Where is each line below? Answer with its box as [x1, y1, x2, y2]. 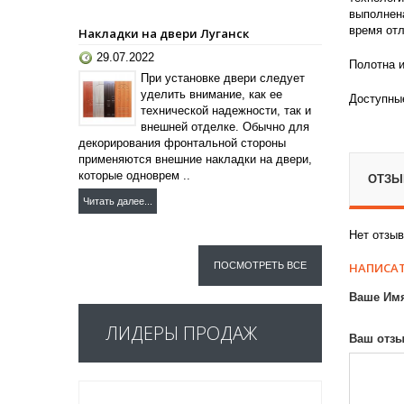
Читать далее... [83, 195, 152, 207]
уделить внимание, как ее [141, 87, 282, 101]
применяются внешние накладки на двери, [78, 151, 312, 166]
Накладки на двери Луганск [78, 24, 249, 41]
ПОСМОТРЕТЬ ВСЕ [214, 259, 307, 271]
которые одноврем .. [78, 168, 190, 182]
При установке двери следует [141, 70, 305, 85]
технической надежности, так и [141, 103, 311, 117]
